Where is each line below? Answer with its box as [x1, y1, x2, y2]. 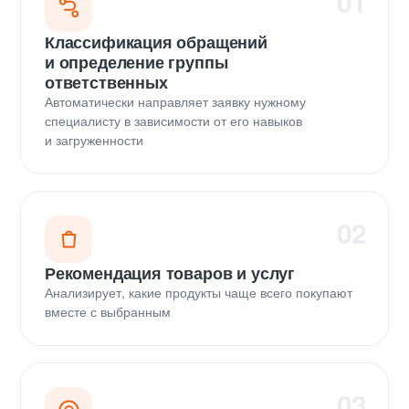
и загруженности [45, 130, 143, 149]
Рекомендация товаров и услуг [45, 260, 295, 285]
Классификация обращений [45, 29, 267, 54]
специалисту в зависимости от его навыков [45, 110, 302, 130]
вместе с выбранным [45, 301, 171, 320]
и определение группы [45, 49, 228, 74]
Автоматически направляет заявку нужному [45, 91, 306, 110]
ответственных [45, 69, 168, 94]
